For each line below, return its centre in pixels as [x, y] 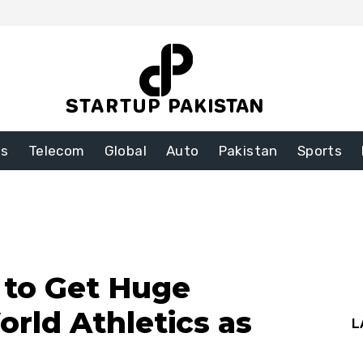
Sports [320, 151]
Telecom [56, 151]
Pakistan [248, 151]
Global [125, 151]
